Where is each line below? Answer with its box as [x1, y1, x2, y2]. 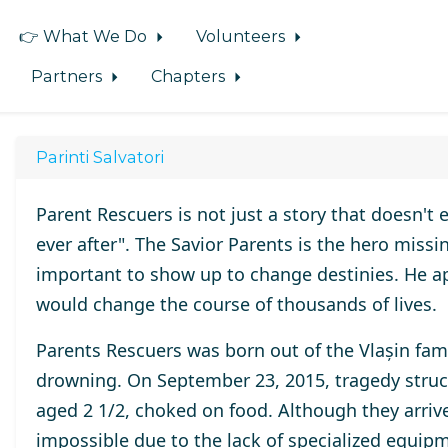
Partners [30, 66, 106, 86]
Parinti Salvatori [35, 147, 164, 167]
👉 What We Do [18, 26, 151, 46]
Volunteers [196, 26, 290, 46]
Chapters [151, 66, 230, 86]
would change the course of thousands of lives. [35, 292, 437, 316]
